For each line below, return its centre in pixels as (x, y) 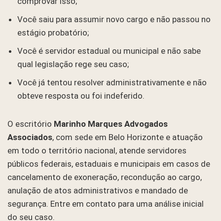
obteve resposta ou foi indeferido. (81, 95)
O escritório (31, 124)
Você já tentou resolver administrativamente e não (112, 82)
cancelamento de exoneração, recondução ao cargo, (105, 177)
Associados (30, 137)
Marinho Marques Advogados (111, 124)
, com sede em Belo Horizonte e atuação (128, 137)
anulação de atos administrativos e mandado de (98, 190)
